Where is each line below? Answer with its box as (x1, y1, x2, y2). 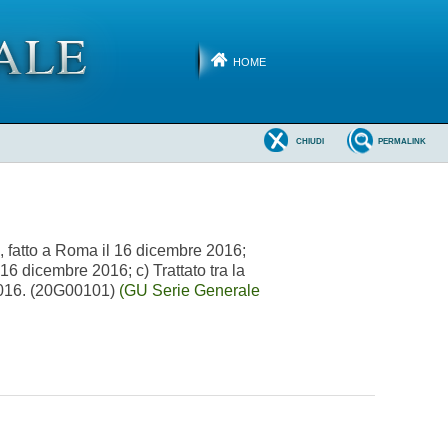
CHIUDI (296, 137, 325, 147)
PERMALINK (378, 137, 427, 147)
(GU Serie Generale (119, 281, 261, 299)
